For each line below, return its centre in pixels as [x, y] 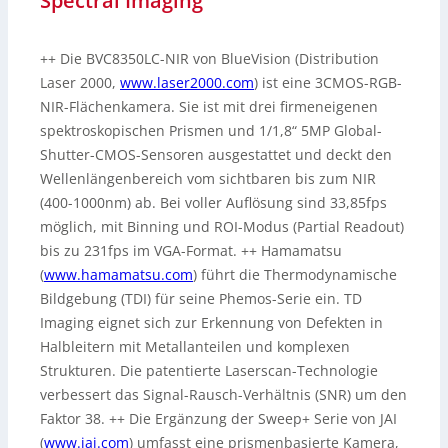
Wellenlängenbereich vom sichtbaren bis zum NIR [208, 179]
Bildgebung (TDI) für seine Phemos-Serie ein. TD [201, 299]
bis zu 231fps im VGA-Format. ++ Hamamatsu [191, 251]
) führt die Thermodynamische [295, 275]
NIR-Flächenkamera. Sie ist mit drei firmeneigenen [209, 107]
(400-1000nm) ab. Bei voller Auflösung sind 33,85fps [213, 203]
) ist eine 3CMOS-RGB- [328, 83]
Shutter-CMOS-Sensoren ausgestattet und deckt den [216, 155]
